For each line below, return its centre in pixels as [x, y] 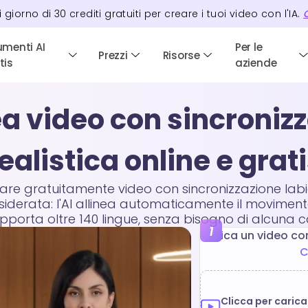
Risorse [181, 55]
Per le [249, 47]
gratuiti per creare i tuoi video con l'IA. [202, 14]
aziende [256, 63]
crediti [86, 14]
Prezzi [113, 55]
